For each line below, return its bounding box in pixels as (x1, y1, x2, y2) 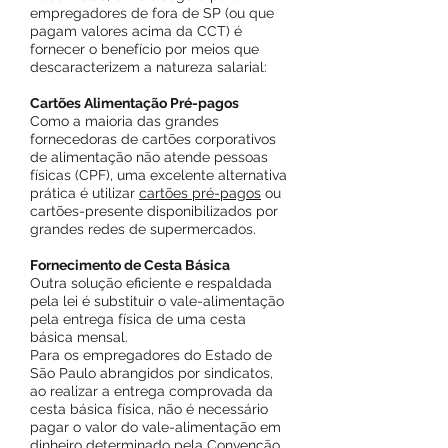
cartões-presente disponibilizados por (30, 203, 278, 219)
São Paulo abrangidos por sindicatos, (30, 365, 273, 381)
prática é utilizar (30, 185, 139, 201)
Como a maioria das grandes (30, 113, 219, 129)
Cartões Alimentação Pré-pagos (30, 95, 239, 111)
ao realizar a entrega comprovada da (30, 383, 273, 399)
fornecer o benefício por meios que (30, 41, 259, 57)
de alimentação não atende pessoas (30, 149, 268, 165)
